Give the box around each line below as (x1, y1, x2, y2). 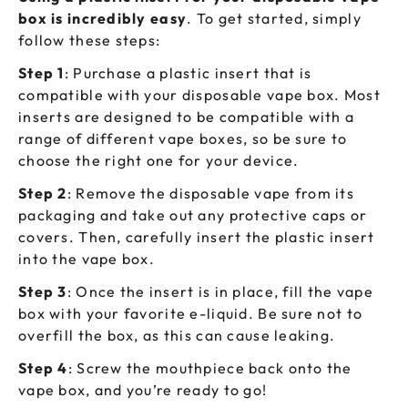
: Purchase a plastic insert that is (64, 64, 312, 83)
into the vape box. (18, 250, 156, 269)
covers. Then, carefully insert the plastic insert (18, 228, 375, 247)
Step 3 (18, 282, 67, 301)
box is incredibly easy (18, 9, 188, 28)
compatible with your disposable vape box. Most (18, 86, 381, 105)
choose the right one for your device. (18, 151, 300, 170)
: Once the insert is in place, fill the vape (66, 282, 374, 301)
